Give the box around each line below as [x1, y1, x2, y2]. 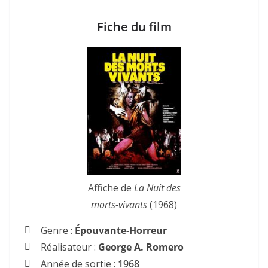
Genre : [41, 223, 75, 237]
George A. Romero [96, 240, 184, 254]
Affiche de [87, 181, 134, 194]
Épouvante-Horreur [75, 223, 167, 237]
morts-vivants [91, 197, 147, 211]
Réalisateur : [41, 240, 96, 254]
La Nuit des [133, 181, 181, 194]
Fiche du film [96, 19, 172, 35]
